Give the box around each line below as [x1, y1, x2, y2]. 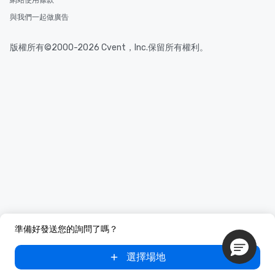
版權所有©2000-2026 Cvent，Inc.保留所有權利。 [10, 42, 208, 53]
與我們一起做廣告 [10, 13, 69, 21]
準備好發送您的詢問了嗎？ [15, 224, 118, 234]
